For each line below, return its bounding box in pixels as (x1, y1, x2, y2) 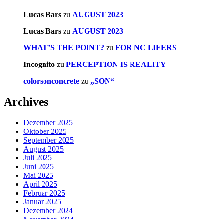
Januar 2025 (23, 197, 61, 206)
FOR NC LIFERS (115, 44, 176, 52)
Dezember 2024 (23, 206, 73, 215)
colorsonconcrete (23, 77, 79, 86)
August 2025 (23, 145, 64, 153)
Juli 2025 (23, 153, 52, 162)
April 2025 (23, 180, 57, 189)
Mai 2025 (23, 171, 53, 180)
